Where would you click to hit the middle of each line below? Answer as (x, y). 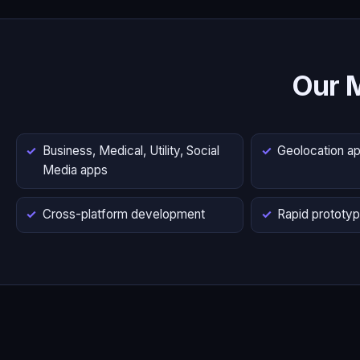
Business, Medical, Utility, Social (131, 151)
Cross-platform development (124, 215)
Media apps (75, 170)
